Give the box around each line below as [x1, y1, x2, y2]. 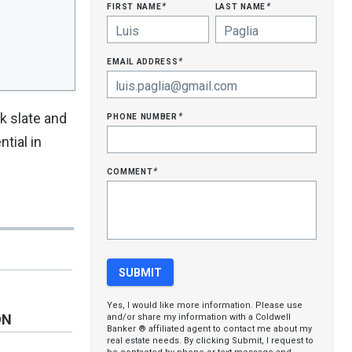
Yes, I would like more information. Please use [107, 300, 303, 310]
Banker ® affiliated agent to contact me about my [107, 324, 313, 334]
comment [107, 164, 156, 177]
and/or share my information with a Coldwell [107, 312, 291, 322]
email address [107, 54, 181, 67]
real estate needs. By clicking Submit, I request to [107, 335, 314, 346]
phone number [107, 109, 181, 122]
